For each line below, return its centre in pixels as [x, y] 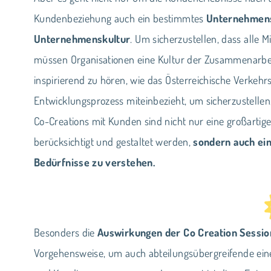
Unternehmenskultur [82, 38]
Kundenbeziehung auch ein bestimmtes [120, 18]
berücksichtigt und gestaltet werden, [114, 141]
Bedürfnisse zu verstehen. [94, 162]
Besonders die [66, 232]
